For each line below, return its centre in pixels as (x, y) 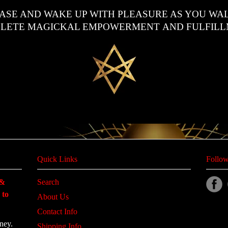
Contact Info (57, 211)
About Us (53, 196)
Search (48, 182)
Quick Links (57, 159)
